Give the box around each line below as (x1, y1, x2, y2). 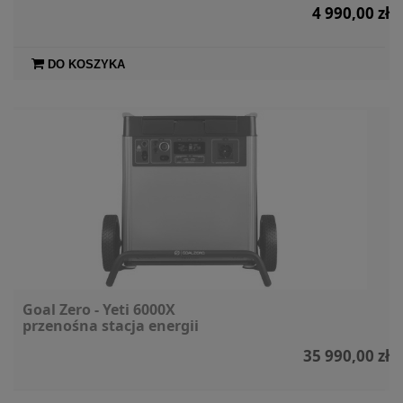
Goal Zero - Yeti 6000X (22, 299, 175, 319)
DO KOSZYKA (48, 57, 125, 71)
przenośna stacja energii (22, 315, 199, 336)
